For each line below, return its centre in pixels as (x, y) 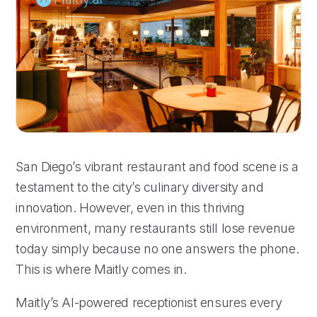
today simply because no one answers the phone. (157, 248)
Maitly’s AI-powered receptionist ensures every (149, 302)
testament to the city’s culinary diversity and (140, 187)
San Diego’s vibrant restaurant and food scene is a (157, 166)
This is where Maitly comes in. (101, 269)
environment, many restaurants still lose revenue (155, 228)
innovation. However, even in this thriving (130, 207)
